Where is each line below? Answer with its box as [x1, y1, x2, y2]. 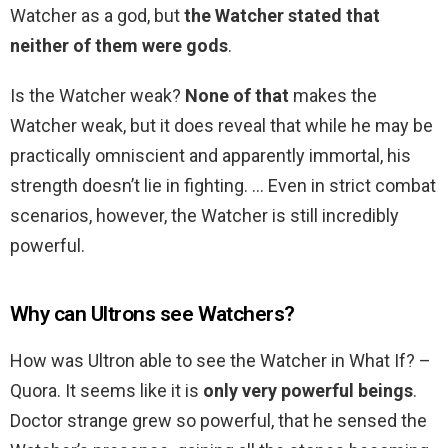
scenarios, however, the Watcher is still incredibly [10, 205, 399, 227]
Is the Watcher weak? [10, 85, 185, 107]
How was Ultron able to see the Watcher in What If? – [10, 350, 431, 372]
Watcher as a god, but [10, 5, 184, 27]
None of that [185, 85, 289, 107]
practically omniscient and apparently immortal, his [10, 145, 411, 167]
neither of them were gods [10, 35, 228, 57]
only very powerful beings [203, 380, 413, 402]
